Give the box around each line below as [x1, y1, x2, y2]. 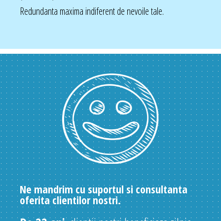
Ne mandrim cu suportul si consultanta [20, 181, 187, 196]
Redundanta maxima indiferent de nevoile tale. [20, 4, 164, 18]
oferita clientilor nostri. [20, 192, 121, 207]
